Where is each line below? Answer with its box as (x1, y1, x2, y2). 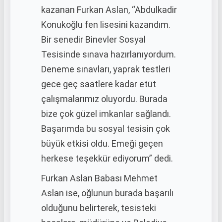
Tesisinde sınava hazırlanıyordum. (41, 49, 176, 59)
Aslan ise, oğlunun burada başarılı (41, 188, 173, 198)
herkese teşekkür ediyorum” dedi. (41, 153, 173, 164)
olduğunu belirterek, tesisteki (41, 203, 156, 213)
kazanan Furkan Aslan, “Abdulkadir (41, 4, 177, 15)
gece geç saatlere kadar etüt (41, 79, 156, 89)
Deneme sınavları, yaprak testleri (41, 64, 170, 74)
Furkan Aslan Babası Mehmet (41, 173, 158, 183)
